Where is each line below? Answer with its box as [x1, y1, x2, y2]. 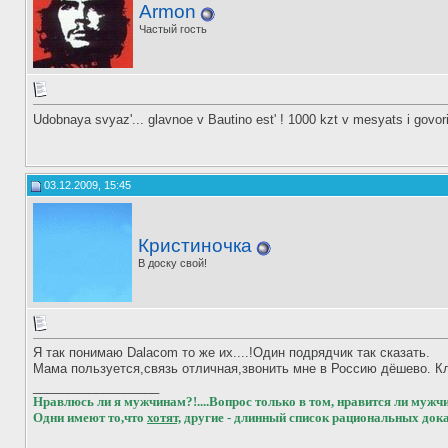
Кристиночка [138, 235, 252, 256]
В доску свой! [138, 257, 207, 269]
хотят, [147, 410, 181, 426]
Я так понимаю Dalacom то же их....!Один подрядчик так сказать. [33, 345, 430, 361]
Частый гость [139, 23, 207, 35]
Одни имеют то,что [33, 410, 147, 426]
